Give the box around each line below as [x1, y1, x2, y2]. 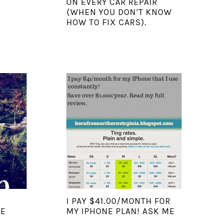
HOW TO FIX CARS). [66, 16, 147, 28]
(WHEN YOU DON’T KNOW [66, 6, 172, 17]
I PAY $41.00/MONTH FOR [66, 195, 170, 206]
